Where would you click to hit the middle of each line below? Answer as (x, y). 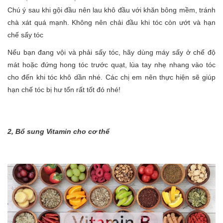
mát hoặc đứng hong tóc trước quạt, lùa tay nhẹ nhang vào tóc (111, 65)
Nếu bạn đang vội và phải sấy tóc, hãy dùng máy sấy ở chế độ (111, 53)
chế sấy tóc (25, 35)
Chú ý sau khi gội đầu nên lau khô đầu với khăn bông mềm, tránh (111, 10)
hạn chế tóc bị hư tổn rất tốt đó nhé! (64, 90)
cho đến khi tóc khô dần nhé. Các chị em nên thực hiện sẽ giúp (111, 77)
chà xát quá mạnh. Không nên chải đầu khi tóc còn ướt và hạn (111, 23)
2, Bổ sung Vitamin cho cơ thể (58, 132)
